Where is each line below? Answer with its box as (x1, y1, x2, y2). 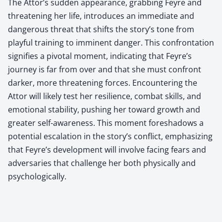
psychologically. (8, 170, 66, 182)
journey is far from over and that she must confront (8, 63, 201, 75)
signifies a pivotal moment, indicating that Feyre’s (8, 50, 192, 61)
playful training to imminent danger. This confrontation (8, 37, 214, 48)
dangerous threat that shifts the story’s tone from (8, 23, 194, 35)
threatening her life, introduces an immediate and (8, 10, 194, 21)
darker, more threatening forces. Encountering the (8, 77, 197, 88)
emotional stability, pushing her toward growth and (8, 104, 200, 115)
